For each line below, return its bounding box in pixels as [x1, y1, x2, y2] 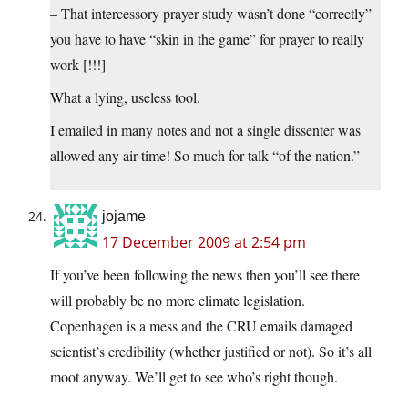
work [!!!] [50, 55, 106, 75]
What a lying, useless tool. [50, 87, 200, 107]
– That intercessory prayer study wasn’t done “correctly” [50, 4, 372, 24]
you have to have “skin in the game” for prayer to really [50, 29, 364, 49]
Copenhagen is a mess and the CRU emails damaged [50, 316, 352, 336]
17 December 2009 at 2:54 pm [102, 232, 306, 253]
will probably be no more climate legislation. [50, 291, 305, 311]
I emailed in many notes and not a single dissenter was [50, 120, 361, 140]
